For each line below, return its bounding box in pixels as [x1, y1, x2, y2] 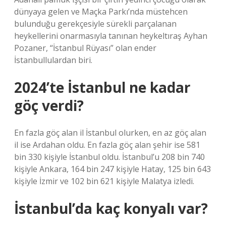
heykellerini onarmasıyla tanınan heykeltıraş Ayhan [14, 30, 207, 41]
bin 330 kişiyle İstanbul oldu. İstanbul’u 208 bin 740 [14, 151, 205, 162]
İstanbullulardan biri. [14, 54, 92, 66]
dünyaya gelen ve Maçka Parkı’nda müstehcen [14, 6, 188, 17]
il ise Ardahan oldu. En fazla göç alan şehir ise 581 [14, 139, 200, 150]
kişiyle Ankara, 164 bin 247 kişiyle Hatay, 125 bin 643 [14, 163, 211, 175]
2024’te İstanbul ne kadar [14, 78, 191, 97]
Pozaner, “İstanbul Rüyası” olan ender [14, 42, 156, 53]
